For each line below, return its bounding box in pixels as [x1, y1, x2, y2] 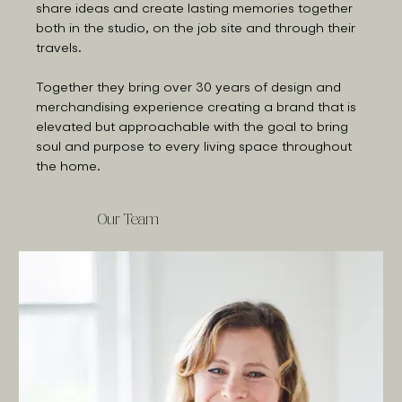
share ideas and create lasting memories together [36, 3, 353, 16]
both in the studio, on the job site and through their [36, 22, 355, 36]
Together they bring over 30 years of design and [36, 82, 341, 95]
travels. [36, 42, 85, 56]
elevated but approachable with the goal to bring [36, 121, 348, 135]
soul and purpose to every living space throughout [36, 141, 352, 154]
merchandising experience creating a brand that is [36, 101, 356, 115]
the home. [36, 161, 100, 174]
